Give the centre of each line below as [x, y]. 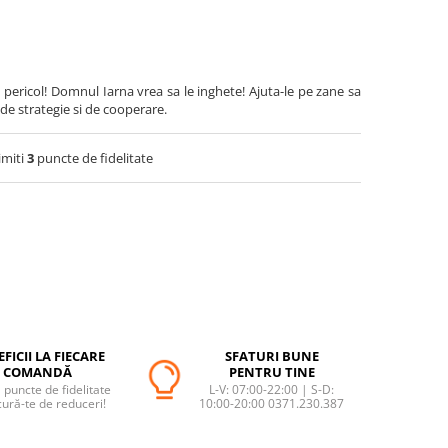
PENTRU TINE [271, 372]
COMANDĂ [37, 372]
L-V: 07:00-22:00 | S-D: [271, 390]
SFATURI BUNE [271, 356]
